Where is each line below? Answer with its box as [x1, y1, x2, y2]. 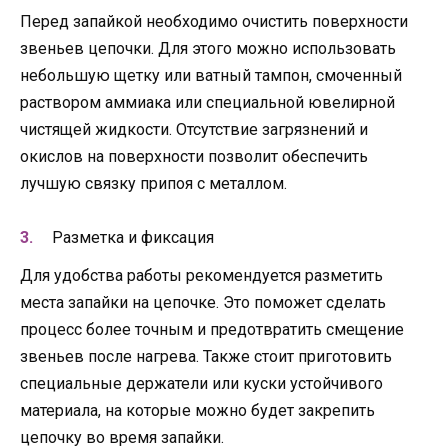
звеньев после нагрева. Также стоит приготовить [20, 346, 392, 366]
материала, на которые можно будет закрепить [20, 400, 375, 420]
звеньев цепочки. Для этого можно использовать [20, 38, 396, 58]
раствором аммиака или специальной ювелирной [20, 92, 395, 112]
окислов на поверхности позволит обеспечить [20, 146, 368, 166]
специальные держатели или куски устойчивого [20, 373, 383, 393]
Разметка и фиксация [52, 227, 214, 247]
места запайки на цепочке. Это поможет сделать [20, 292, 386, 312]
